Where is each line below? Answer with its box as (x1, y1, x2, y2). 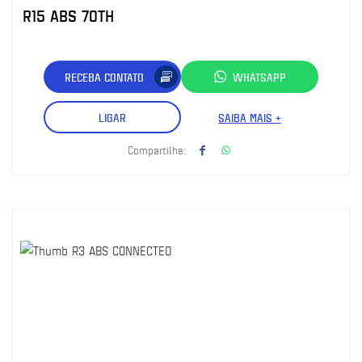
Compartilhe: (128, 142, 186, 157)
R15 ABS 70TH (23, 5, 114, 27)
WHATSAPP (233, 69, 286, 85)
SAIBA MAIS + (218, 109, 281, 125)
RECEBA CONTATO (65, 69, 144, 85)
